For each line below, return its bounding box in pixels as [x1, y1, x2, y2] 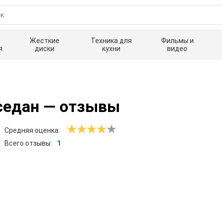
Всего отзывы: [4, 139, 52, 148]
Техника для [90, 37, 132, 45]
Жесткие [30, 37, 60, 45]
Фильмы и [161, 37, 194, 45]
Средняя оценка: [4, 126, 60, 135]
